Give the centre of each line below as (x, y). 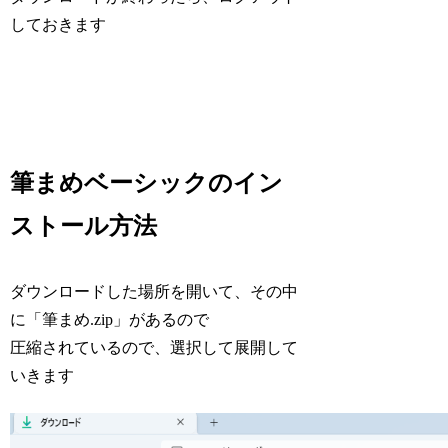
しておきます (58, 24)
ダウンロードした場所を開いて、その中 (154, 292)
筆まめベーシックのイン (147, 182)
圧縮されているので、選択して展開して (154, 348)
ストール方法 (84, 225)
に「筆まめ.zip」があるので (110, 320)
